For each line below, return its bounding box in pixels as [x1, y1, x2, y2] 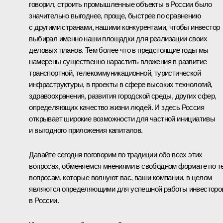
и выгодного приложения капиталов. [29, 125, 143, 134]
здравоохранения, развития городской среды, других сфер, [29, 91, 217, 100]
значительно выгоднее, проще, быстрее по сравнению [29, 11, 201, 20]
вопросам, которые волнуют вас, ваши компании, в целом [29, 173, 212, 182]
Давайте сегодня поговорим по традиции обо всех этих [29, 150, 203, 159]
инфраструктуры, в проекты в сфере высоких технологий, [29, 80, 213, 89]
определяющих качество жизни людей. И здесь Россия [29, 103, 204, 111]
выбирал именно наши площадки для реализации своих [29, 34, 207, 43]
